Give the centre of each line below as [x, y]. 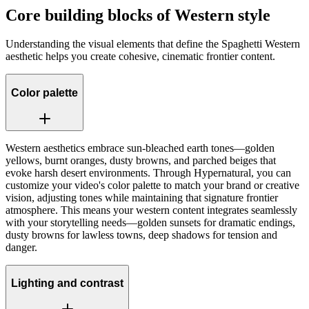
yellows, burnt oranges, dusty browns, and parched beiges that [141, 160]
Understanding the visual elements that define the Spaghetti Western [153, 44]
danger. [21, 247]
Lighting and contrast [67, 283]
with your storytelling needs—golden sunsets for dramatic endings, [150, 222]
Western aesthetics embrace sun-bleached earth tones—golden [140, 148]
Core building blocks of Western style [138, 15]
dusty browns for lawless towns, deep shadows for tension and [141, 235]
